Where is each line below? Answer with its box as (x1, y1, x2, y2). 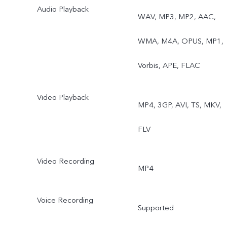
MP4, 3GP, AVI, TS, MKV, (137, 99, 221, 110)
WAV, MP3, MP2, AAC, (137, 11, 216, 22)
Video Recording (36, 156, 94, 166)
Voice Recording (36, 195, 93, 206)
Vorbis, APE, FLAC (137, 60, 200, 70)
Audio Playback (36, 4, 89, 14)
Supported (137, 203, 174, 213)
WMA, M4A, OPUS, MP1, (137, 35, 223, 46)
